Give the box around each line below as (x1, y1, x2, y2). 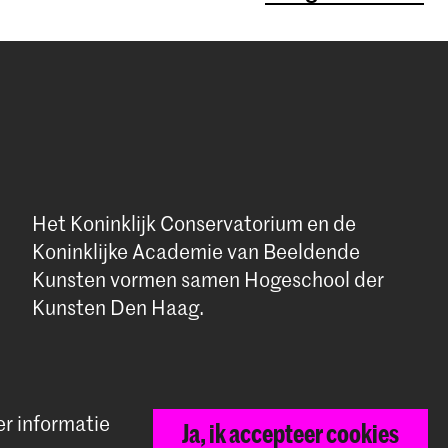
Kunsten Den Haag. (31, 293, 204, 320)
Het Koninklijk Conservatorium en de (31, 209, 356, 236)
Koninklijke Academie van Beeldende (31, 237, 360, 264)
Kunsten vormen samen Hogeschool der (31, 265, 384, 292)
